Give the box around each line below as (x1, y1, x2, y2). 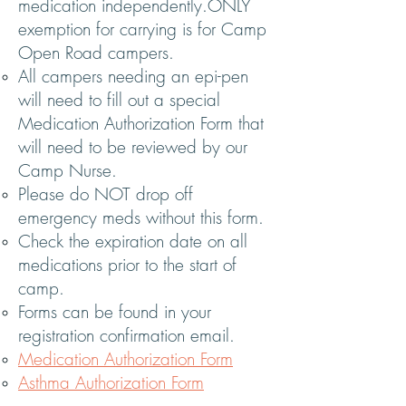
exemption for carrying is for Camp (18, 17, 266, 41)
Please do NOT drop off (18, 182, 193, 206)
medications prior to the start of (18, 253, 237, 276)
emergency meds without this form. (18, 206, 269, 229)
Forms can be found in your (18, 300, 211, 324)
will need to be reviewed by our (18, 135, 247, 159)
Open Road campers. (18, 41, 174, 64)
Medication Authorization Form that (18, 111, 264, 135)
